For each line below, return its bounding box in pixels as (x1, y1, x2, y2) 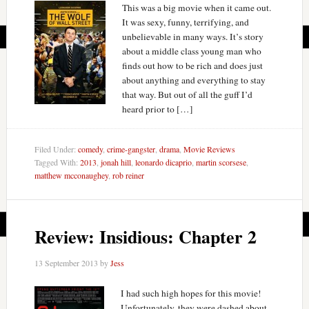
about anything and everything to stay (121, 73, 266, 86)
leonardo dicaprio (134, 156, 192, 168)
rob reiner (112, 169, 144, 181)
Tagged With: (34, 156, 80, 168)
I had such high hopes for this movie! (120, 287, 261, 299)
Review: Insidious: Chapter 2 (34, 223, 257, 250)
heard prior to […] (121, 102, 193, 115)
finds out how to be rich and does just (121, 59, 263, 72)
